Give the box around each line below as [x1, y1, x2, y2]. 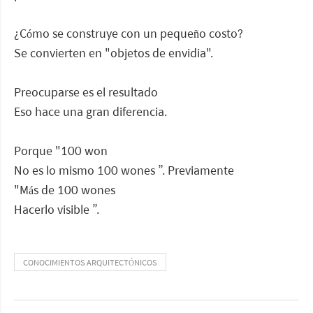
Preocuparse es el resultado [14, 83, 161, 101]
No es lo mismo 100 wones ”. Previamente [14, 161, 237, 179]
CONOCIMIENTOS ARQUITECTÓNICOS [23, 256, 157, 268]
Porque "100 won [14, 142, 110, 159]
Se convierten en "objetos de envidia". [14, 44, 213, 61]
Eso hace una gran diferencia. [14, 103, 167, 120]
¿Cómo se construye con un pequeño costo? [14, 24, 243, 42]
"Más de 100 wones [14, 181, 115, 198]
